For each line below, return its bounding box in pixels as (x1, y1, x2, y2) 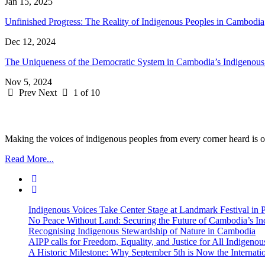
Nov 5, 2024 (5, 76, 52, 87)
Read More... (5, 154, 54, 164)
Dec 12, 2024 (5, 36, 56, 47)
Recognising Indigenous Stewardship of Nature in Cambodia (28, 226, 256, 237)
